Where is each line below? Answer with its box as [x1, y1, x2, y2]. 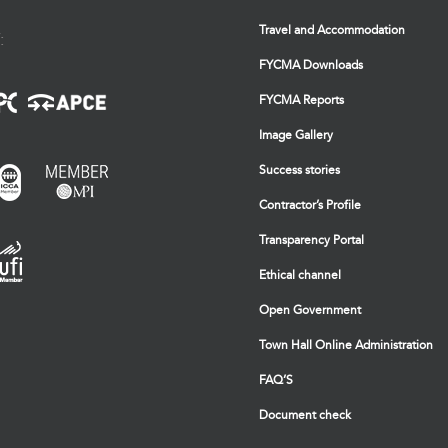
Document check [259, 408, 351, 423]
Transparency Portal [259, 233, 364, 248]
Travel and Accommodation [259, 23, 405, 38]
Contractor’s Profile [259, 198, 361, 213]
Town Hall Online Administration [259, 338, 433, 353]
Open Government [259, 303, 361, 318]
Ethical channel [259, 268, 341, 283]
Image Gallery [259, 128, 333, 143]
